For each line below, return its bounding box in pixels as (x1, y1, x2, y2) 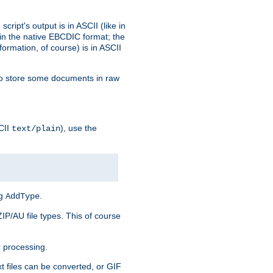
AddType (5, 191, 40, 201)
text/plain (12, 123, 60, 133)
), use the (60, 122, 97, 133)
